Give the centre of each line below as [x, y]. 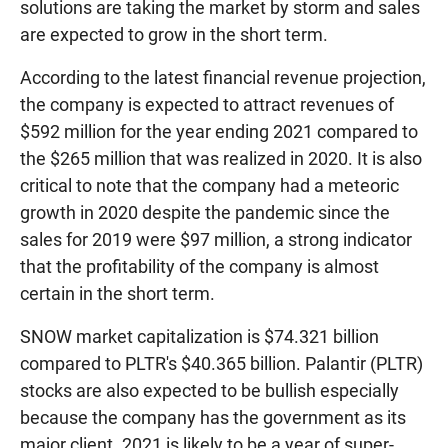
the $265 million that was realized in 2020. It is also [221, 158]
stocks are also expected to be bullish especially [209, 390]
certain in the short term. [117, 293]
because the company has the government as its [213, 417]
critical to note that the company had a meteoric [209, 185]
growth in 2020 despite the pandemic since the [205, 212]
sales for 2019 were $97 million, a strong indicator [216, 239]
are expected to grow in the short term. [174, 34]
